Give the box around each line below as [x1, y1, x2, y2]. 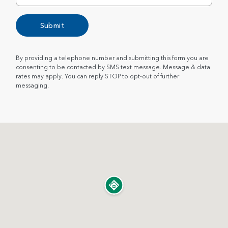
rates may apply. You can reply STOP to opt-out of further [15, 72, 179, 80]
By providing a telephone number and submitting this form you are [15, 53, 209, 62]
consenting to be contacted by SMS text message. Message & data [15, 63, 210, 71]
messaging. [15, 81, 49, 89]
